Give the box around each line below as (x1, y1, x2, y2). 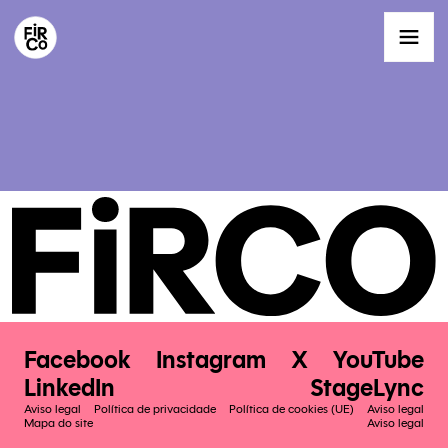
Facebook (23, 344, 131, 375)
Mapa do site (23, 415, 93, 430)
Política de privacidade (93, 401, 216, 416)
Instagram (155, 344, 266, 375)
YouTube (333, 344, 425, 375)
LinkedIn (23, 372, 115, 403)
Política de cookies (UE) (229, 401, 355, 416)
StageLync (310, 372, 425, 403)
